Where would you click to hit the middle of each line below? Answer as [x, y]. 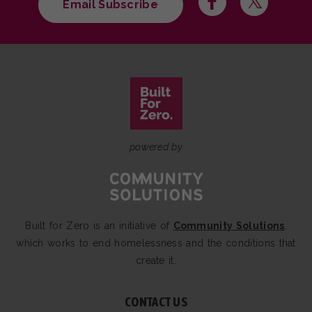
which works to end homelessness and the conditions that [156, 243]
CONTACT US [156, 302]
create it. [156, 261]
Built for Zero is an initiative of [99, 226]
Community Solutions [229, 226]
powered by [156, 147]
